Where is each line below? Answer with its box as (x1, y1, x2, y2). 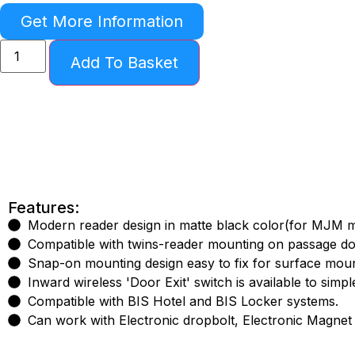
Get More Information (21, 11, 183, 31)
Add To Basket (71, 52, 179, 72)
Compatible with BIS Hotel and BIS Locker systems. (28, 292, 338, 309)
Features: (8, 197, 79, 217)
